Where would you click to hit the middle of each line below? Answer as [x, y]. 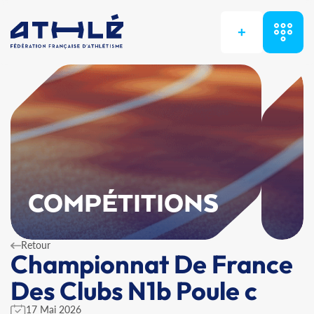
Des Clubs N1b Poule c [134, 291]
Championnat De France [152, 264]
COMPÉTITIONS [124, 205]
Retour [36, 245]
